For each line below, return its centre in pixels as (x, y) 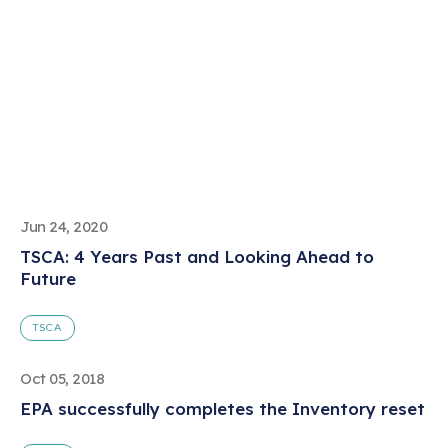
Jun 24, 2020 (64, 227)
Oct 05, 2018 (62, 378)
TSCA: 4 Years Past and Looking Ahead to (197, 257)
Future (48, 279)
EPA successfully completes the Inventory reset (222, 408)
